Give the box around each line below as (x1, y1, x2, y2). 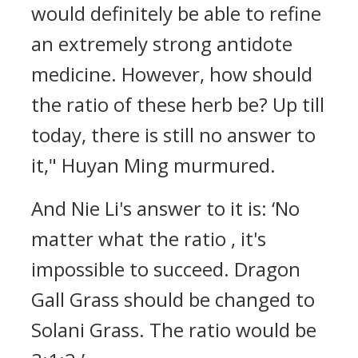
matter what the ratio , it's (31, 225, 266, 252)
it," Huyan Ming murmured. (31, 152, 276, 178)
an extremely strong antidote (31, 30, 292, 57)
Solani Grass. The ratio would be (31, 316, 316, 343)
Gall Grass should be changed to (31, 286, 315, 312)
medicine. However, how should (31, 61, 312, 87)
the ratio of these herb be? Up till (31, 91, 324, 117)
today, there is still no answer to (31, 121, 316, 148)
